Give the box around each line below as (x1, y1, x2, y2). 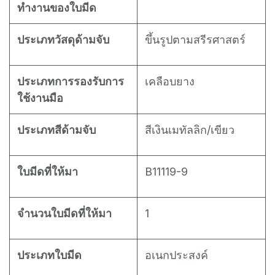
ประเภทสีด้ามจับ (17, 123, 96, 136)
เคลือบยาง (145, 74, 195, 88)
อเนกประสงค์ (145, 248, 208, 261)
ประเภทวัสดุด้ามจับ (17, 33, 109, 46)
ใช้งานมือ (17, 91, 63, 104)
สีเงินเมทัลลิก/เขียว (145, 123, 234, 136)
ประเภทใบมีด (17, 248, 82, 261)
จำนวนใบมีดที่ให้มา (17, 206, 112, 220)
